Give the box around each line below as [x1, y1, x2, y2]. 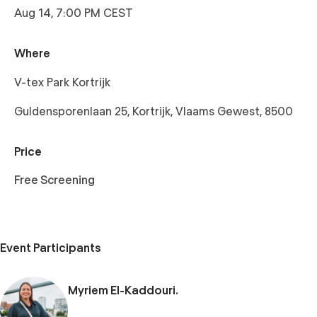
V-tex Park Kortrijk [14, 76, 110, 89]
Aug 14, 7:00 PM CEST [14, 6, 133, 20]
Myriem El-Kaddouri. [68, 284, 178, 297]
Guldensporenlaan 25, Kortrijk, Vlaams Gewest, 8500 [14, 105, 293, 118]
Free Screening [14, 173, 95, 187]
